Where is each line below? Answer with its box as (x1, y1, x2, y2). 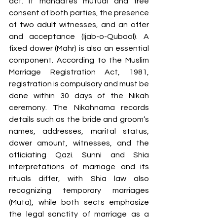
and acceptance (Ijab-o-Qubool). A (9, 32, 149, 40)
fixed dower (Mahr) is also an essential (9, 44, 149, 52)
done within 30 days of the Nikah (9, 91, 149, 100)
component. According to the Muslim (9, 56, 149, 64)
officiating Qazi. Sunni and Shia (9, 150, 149, 159)
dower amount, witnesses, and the (9, 139, 149, 147)
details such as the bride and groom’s (9, 115, 149, 123)
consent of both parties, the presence (9, 8, 149, 17)
